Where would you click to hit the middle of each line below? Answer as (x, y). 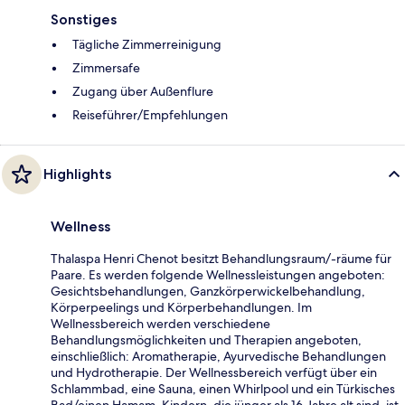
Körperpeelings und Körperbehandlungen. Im (181, 307)
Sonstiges (84, 19)
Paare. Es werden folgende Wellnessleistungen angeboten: (218, 274)
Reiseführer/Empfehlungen (150, 114)
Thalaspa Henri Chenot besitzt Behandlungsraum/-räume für (221, 258)
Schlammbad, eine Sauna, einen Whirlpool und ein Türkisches (223, 388)
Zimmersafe (106, 67)
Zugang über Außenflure (143, 91)
